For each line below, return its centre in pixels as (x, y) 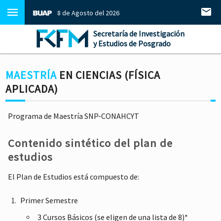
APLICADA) (32, 89)
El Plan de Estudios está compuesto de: (74, 176)
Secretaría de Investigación (139, 34)
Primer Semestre (49, 200)
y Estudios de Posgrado (132, 43)
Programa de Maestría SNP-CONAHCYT (74, 116)
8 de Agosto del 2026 (88, 13)
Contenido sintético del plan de (91, 143)
